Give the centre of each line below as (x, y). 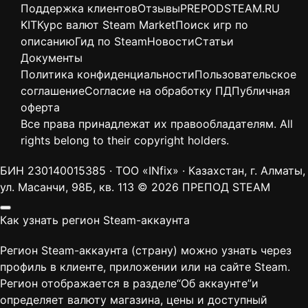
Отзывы (159, 9)
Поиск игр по (212, 25)
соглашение (53, 91)
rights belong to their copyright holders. (125, 141)
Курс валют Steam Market (106, 25)
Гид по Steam (111, 42)
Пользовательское (245, 75)
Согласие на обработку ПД (158, 91)
